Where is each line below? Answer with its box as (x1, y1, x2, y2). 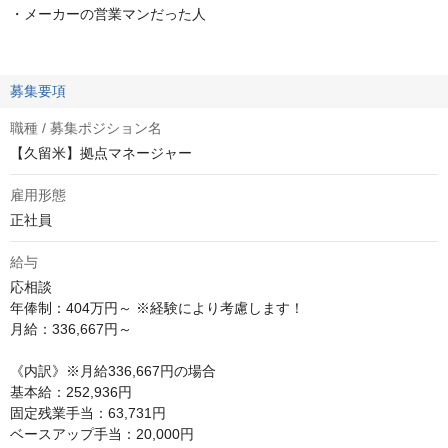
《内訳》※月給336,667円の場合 (10, 363, 216, 379)
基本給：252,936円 (10, 384, 132, 400)
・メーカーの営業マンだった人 (10, 6, 206, 22)
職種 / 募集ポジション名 (10, 120, 162, 136)
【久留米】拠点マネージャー (10, 145, 192, 161)
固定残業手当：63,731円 (10, 405, 166, 421)
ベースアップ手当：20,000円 (10, 426, 194, 442)
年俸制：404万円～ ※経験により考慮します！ (10, 300, 304, 316)
